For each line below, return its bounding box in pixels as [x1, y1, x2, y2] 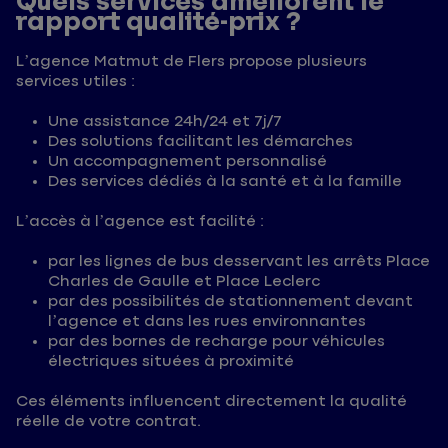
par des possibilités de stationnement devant [48, 293, 413, 311]
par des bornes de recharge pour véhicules [48, 333, 385, 351]
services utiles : [16, 73, 135, 91]
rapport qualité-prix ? [16, 7, 301, 37]
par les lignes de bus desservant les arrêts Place [48, 253, 430, 271]
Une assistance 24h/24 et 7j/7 [48, 113, 282, 131]
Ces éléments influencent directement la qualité [16, 393, 407, 411]
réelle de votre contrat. [16, 413, 201, 431]
